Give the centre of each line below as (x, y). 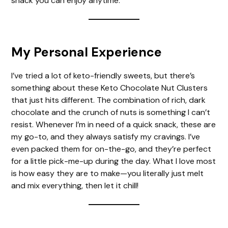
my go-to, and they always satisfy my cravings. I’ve (106, 136)
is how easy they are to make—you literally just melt (108, 173)
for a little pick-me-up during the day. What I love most (114, 161)
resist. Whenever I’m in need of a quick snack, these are (114, 124)
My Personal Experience (87, 52)
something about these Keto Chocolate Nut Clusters (110, 88)
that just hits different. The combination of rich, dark (109, 100)
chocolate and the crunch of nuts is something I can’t (111, 112)
